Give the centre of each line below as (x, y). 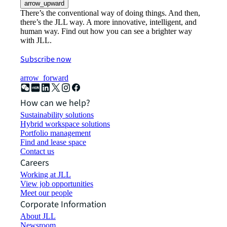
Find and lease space (53, 142)
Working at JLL (46, 175)
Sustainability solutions (57, 115)
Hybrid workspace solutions (65, 124)
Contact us (37, 151)
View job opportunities (57, 184)
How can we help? (55, 103)
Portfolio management (55, 133)
